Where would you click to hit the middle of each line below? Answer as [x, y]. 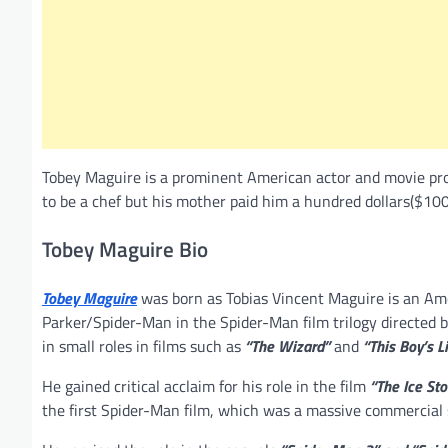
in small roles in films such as [143, 345]
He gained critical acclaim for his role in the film [206, 385]
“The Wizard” [287, 345]
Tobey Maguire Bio [125, 248]
